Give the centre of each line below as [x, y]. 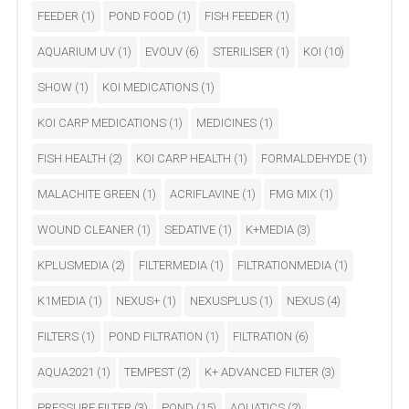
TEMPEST [151, 372]
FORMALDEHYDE [307, 158]
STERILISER [244, 51]
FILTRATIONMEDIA [286, 265]
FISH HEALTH [73, 158]
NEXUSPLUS [225, 300]
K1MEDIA [63, 300]
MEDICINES [228, 122]
